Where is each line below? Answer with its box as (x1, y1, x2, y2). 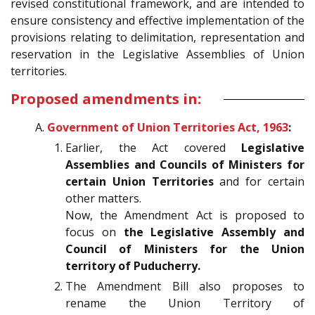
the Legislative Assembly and (123, 224, 305, 240)
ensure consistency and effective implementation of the (11, 13, 304, 29)
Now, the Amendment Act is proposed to (65, 207, 304, 224)
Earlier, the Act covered (65, 140, 241, 156)
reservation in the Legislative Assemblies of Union (11, 46, 304, 63)
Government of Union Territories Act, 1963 (47, 120, 288, 136)
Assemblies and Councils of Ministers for (65, 157, 304, 173)
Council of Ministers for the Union (65, 241, 304, 257)
